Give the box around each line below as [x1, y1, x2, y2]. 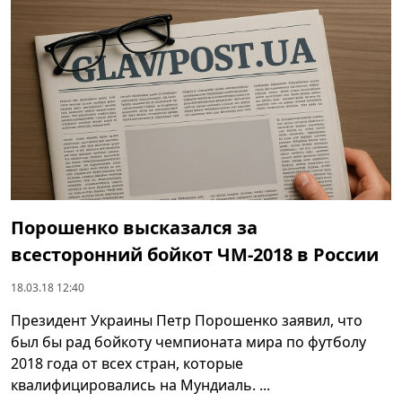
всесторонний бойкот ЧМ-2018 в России [11, 241, 379, 267]
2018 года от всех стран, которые [11, 353, 243, 373]
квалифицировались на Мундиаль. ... [11, 374, 270, 395]
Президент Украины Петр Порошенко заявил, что [11, 310, 363, 330]
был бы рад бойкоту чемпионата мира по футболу [11, 331, 366, 352]
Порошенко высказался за [11, 214, 258, 240]
